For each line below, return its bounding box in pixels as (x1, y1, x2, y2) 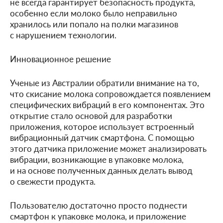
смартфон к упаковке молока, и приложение (10, 210, 186, 222)
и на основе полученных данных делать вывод (10, 164, 193, 176)
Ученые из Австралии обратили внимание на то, (10, 76, 199, 89)
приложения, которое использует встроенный (10, 120, 194, 132)
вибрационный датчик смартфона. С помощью (10, 131, 194, 143)
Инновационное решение (10, 52, 111, 65)
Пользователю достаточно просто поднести (10, 199, 187, 211)
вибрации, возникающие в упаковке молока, (10, 153, 184, 165)
